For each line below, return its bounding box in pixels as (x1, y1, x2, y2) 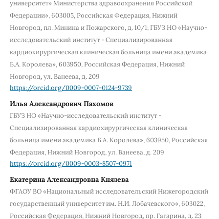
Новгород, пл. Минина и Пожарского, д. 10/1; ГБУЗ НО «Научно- (9, 23, 207, 32)
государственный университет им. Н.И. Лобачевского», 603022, (9, 199, 205, 208)
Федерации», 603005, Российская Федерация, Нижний (9, 11, 177, 20)
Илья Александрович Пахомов (9, 99, 113, 109)
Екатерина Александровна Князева (9, 175, 129, 184)
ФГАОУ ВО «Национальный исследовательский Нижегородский (9, 187, 208, 196)
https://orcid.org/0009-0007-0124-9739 (9, 84, 132, 92)
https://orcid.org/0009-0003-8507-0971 (9, 159, 132, 168)
